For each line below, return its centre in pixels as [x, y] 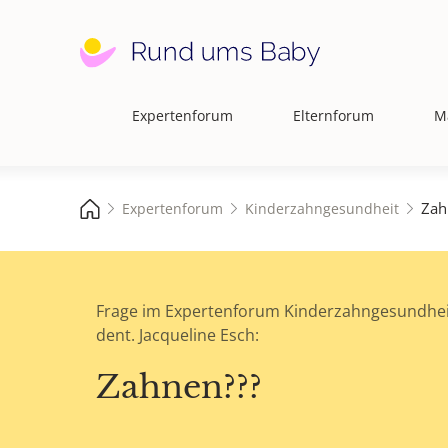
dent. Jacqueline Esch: [177, 335]
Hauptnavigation [142, 126]
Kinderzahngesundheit [322, 208]
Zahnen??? [179, 387]
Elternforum [333, 115]
